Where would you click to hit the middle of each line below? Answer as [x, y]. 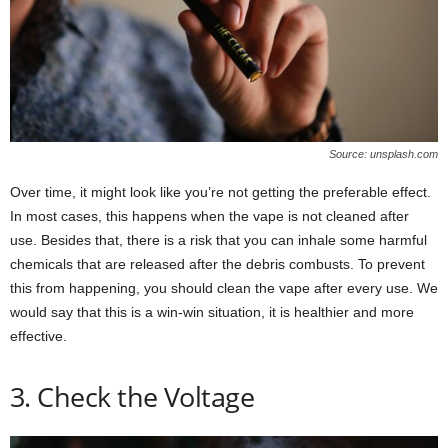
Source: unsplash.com [383, 154]
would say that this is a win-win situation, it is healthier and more [212, 312]
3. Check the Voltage [132, 397]
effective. [38, 336]
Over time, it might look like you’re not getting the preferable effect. [220, 192]
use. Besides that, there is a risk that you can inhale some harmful [218, 240]
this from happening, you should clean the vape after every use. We [224, 288]
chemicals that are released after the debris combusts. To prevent [217, 264]
